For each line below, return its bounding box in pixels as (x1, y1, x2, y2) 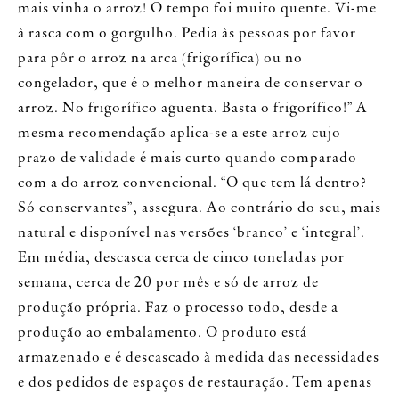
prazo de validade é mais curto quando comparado (18, 149, 357, 167)
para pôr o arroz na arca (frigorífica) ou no (18, 49, 303, 68)
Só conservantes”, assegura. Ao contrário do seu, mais (18, 199, 381, 217)
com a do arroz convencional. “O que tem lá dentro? (18, 174, 367, 192)
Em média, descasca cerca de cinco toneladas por (18, 248, 345, 267)
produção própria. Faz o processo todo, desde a (18, 298, 338, 317)
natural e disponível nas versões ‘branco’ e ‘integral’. (18, 224, 365, 242)
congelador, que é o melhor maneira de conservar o (18, 74, 363, 93)
